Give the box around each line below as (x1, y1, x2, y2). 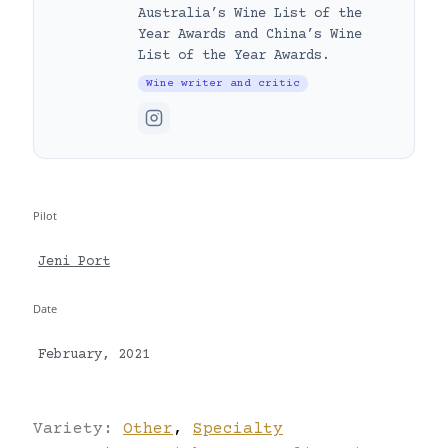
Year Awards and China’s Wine (138, 26, 362, 43)
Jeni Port (38, 254, 110, 271)
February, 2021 (38, 347, 150, 363)
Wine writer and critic (146, 76, 300, 90)
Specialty (193, 419, 283, 438)
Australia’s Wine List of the (138, 5, 362, 22)
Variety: (33, 419, 123, 438)
